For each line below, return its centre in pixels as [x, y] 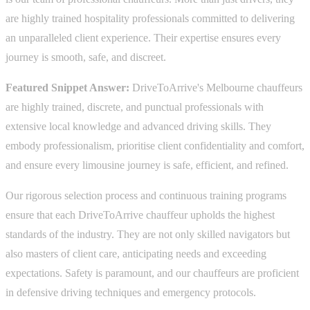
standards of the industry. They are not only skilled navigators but [148, 235]
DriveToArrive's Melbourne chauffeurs [216, 88]
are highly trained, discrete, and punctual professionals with [135, 107]
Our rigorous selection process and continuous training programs [146, 196]
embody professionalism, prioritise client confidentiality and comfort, [155, 146]
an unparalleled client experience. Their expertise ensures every [143, 38]
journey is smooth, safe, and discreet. [86, 57]
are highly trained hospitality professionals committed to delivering [150, 19]
